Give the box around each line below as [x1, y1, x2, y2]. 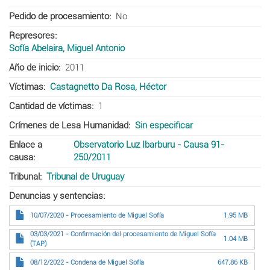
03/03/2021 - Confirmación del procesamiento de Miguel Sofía [30, 230, 216, 238]
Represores [9, 30, 55, 41]
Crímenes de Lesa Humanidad [9, 119, 128, 131]
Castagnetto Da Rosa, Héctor [49, 81, 166, 92]
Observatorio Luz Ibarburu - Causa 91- [73, 139, 224, 150]
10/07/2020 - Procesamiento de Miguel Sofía [30, 211, 164, 219]
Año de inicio [9, 61, 58, 73]
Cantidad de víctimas [9, 100, 92, 111]
